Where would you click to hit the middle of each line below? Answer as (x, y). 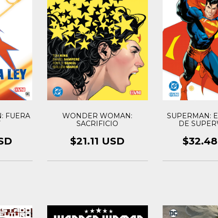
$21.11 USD (98, 141)
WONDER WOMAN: (98, 116)
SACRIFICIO (98, 123)
